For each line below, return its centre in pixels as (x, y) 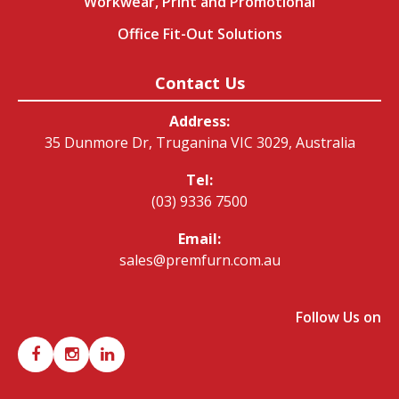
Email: (199, 238)
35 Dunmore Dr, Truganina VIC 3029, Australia (199, 142)
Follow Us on (338, 317)
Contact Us (199, 82)
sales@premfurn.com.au (199, 260)
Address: (199, 121)
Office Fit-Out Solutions (199, 33)
